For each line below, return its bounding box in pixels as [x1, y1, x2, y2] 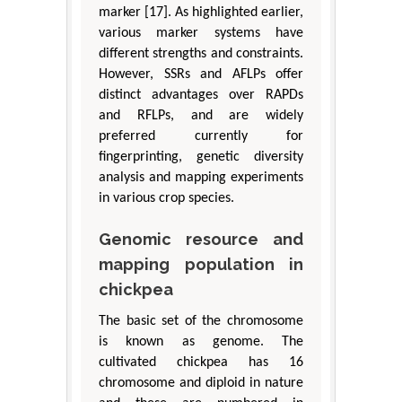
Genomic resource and [99, 229, 303, 249]
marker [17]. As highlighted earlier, [99, 4, 303, 20]
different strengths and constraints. [99, 46, 303, 61]
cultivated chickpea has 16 [99, 354, 303, 370]
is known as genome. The [99, 334, 303, 349]
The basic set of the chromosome [99, 313, 303, 328]
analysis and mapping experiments [99, 170, 303, 185]
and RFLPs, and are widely [99, 108, 303, 123]
